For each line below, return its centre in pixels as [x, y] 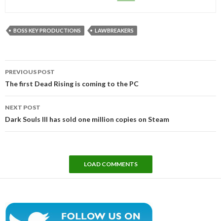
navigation [33, 78]
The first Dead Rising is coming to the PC [72, 83]
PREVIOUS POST [30, 72]
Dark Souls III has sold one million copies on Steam [87, 119]
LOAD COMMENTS [110, 164]
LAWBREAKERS [114, 30]
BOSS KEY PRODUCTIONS [47, 30]
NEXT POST [23, 107]
